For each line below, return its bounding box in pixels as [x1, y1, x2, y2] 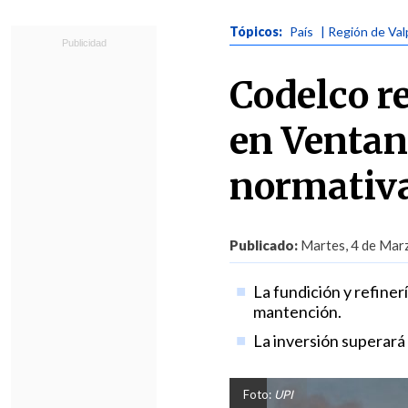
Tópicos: [229, 24, 285, 39]
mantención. [252, 301, 342, 321]
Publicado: [229, 237, 298, 253]
